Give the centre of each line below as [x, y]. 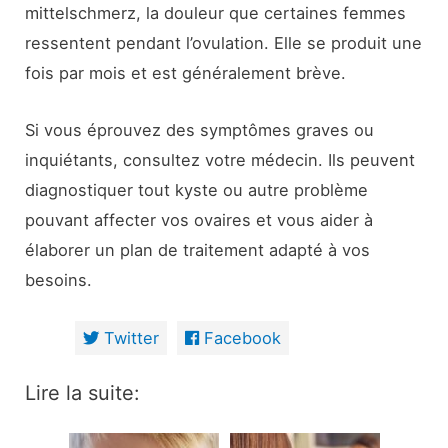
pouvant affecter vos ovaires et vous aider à [199, 219]
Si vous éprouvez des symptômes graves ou [200, 129]
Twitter [131, 337]
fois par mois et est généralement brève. [186, 73]
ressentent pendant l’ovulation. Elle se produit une [224, 43]
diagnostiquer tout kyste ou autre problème [197, 189]
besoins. [59, 279]
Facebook [242, 337]
